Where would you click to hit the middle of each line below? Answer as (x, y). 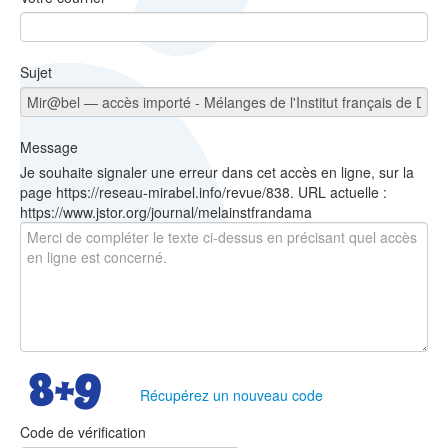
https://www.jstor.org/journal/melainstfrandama (166, 212)
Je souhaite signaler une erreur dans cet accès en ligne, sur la (217, 172)
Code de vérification (83, 432)
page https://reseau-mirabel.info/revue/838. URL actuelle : (203, 192)
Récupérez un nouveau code (231, 394)
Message (49, 147)
